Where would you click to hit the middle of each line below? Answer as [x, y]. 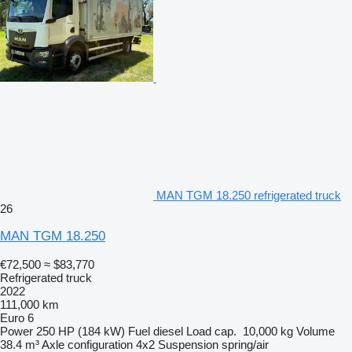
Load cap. [211, 331]
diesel [168, 331]
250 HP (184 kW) [81, 331]
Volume [315, 331]
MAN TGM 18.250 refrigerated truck [249, 195]
